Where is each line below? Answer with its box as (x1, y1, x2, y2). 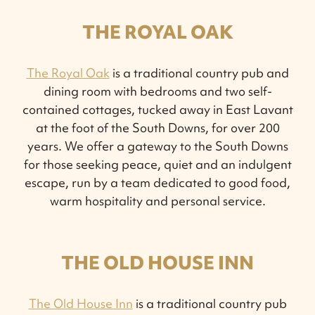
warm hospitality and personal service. (49, 192, 266, 209)
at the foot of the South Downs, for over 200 (35, 119, 280, 136)
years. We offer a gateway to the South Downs (27, 137, 288, 154)
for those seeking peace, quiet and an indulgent (23, 155, 292, 172)
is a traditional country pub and (109, 64, 289, 81)
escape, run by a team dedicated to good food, (25, 174, 290, 191)
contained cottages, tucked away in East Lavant (22, 101, 293, 117)
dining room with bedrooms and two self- (43, 82, 272, 99)
